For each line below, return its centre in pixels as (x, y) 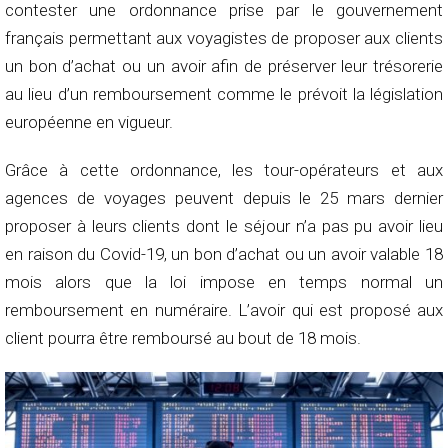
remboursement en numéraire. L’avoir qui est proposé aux (224, 310)
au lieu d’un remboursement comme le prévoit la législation (224, 94)
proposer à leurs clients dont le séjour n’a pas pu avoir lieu (224, 226)
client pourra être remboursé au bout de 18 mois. (185, 338)
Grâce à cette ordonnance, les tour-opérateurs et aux (224, 170)
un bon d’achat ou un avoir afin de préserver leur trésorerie (224, 66)
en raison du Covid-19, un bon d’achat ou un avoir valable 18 (224, 254)
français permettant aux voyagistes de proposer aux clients (224, 38)
